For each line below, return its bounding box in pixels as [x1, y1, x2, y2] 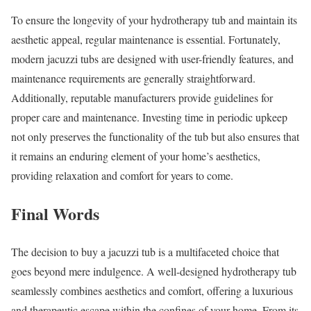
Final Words [11, 201, 99, 226]
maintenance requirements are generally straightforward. [11, 71, 255, 86]
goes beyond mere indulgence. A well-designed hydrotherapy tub [11, 263, 296, 278]
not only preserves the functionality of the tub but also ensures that [11, 129, 299, 144]
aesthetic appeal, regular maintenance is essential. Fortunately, [11, 32, 280, 47]
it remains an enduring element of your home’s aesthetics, [11, 149, 260, 164]
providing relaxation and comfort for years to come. [11, 168, 233, 183]
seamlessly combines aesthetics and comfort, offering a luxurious [11, 283, 293, 298]
